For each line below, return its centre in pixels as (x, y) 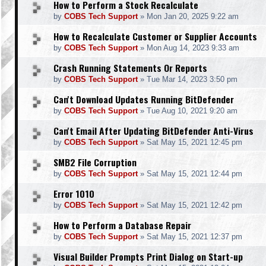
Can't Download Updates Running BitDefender (144, 99)
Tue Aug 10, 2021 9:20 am (192, 111)
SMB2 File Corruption (95, 162)
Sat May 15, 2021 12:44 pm (194, 174)
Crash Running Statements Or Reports (130, 68)
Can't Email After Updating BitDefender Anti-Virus (153, 131)
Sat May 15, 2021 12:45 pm (194, 142)
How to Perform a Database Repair (122, 225)
